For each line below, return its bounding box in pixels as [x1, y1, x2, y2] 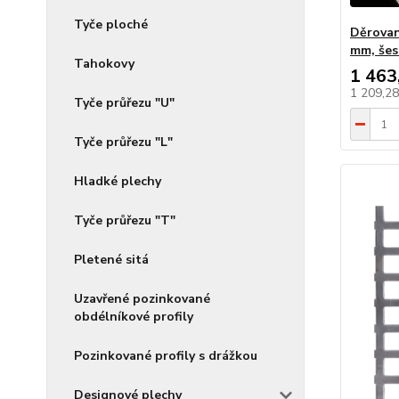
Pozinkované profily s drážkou [74, 347, 257, 364]
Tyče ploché [74, 16, 148, 33]
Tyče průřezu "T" [74, 212, 175, 229]
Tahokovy [74, 55, 134, 72]
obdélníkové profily [74, 308, 193, 325]
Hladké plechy [74, 173, 161, 190]
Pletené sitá [74, 251, 149, 268]
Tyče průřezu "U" [74, 94, 175, 111]
